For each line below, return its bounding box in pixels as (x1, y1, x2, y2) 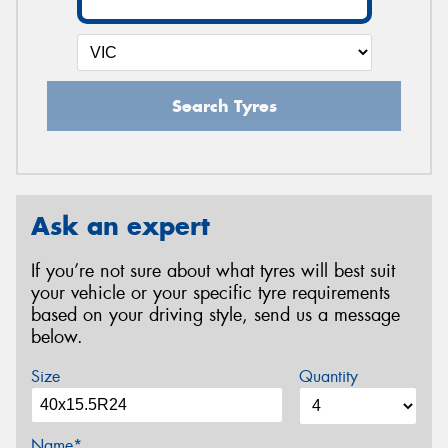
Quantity (298, 365, 358, 387)
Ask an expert (31, 210, 210, 243)
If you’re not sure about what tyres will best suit (31, 258, 395, 283)
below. (31, 324, 83, 349)
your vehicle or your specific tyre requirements (31, 280, 390, 305)
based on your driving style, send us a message (31, 302, 400, 327)
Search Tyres (171, 95, 277, 118)
